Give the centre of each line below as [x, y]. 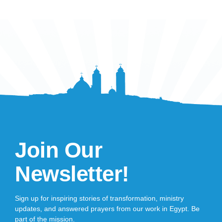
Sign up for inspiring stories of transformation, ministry [99, 198]
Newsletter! [72, 174]
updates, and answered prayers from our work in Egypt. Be [107, 209]
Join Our [58, 150]
